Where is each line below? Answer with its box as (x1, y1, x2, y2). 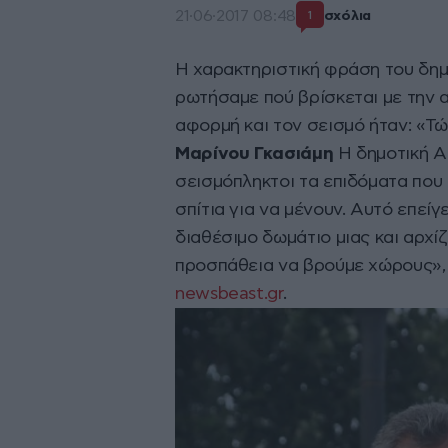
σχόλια (323, 8, 371, 23)
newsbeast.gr (175, 285, 283, 304)
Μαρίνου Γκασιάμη (175, 145, 334, 164)
